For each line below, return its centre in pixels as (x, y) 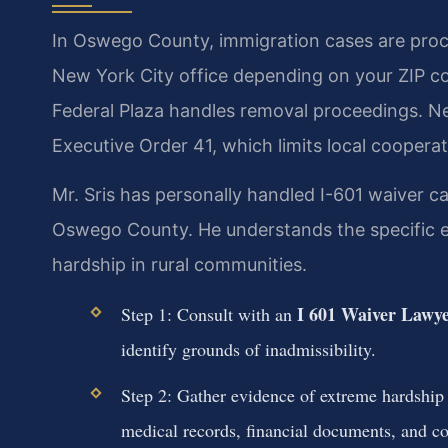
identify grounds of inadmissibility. (248, 348)
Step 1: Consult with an (208, 313)
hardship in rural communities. (179, 265)
